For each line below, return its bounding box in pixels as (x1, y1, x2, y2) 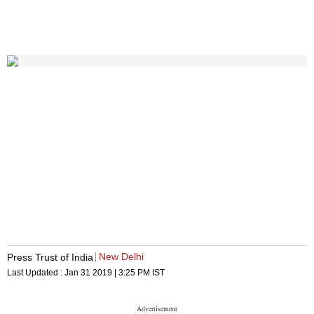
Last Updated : (7, 268, 64, 278)
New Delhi (99, 251, 144, 263)
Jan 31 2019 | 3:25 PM (64, 268, 150, 278)
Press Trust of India (7, 251, 93, 263)
